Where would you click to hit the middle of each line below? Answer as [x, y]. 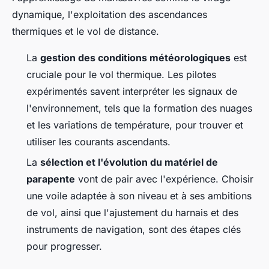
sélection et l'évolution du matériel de [129, 162]
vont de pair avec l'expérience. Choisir [164, 179]
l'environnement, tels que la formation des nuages [139, 108]
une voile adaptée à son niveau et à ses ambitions [139, 195]
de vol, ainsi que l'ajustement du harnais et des [132, 212]
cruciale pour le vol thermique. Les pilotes [121, 74]
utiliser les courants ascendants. [98, 141]
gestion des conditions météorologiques [135, 57]
